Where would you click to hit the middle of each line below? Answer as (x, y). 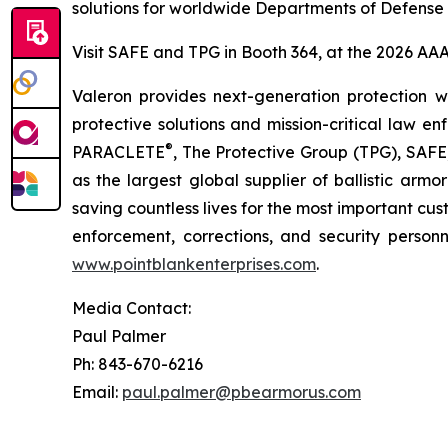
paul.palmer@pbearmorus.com (241, 392)
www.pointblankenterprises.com (194, 264)
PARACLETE (118, 152)
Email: (97, 392)
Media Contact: (131, 308)
